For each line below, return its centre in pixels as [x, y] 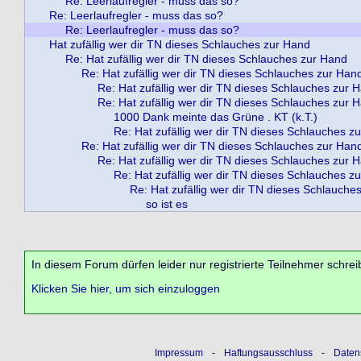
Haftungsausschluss [268, 353]
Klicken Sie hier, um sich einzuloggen [126, 289]
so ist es [167, 204]
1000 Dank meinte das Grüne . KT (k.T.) [216, 117]
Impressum [178, 353]
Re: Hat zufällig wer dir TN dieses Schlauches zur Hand [206, 59]
